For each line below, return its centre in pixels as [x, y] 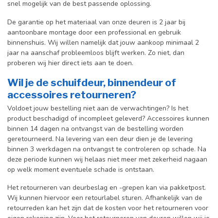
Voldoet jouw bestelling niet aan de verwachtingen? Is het [98, 108]
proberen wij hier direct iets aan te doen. [70, 63]
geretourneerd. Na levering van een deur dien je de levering [100, 139]
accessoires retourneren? [73, 94]
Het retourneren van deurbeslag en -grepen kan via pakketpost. [107, 188]
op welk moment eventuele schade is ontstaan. [82, 169]
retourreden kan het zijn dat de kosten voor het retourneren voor [108, 208]
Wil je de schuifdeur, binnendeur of [92, 82]
